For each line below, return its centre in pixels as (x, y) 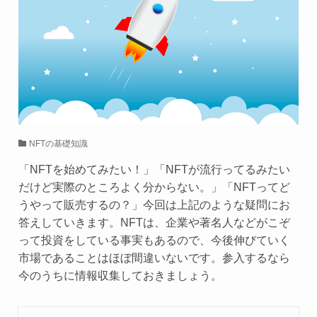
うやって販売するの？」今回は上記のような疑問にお (154, 205)
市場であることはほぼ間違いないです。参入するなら (154, 258)
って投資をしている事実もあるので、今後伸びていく (154, 240)
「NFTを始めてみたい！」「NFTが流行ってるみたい (154, 169)
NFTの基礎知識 (58, 144)
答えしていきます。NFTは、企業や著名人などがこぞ (154, 223)
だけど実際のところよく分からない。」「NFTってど (154, 187)
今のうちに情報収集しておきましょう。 (120, 276)
